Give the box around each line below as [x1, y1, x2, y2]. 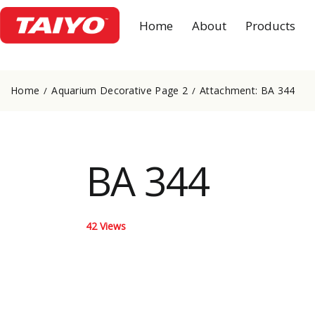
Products [245, 17, 296, 34]
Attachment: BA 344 [200, 83, 295, 97]
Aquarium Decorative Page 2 [51, 83, 188, 97]
